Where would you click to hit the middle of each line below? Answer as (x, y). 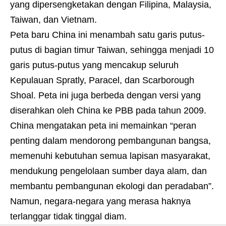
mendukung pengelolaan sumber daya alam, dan (108, 171)
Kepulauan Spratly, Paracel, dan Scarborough (102, 80)
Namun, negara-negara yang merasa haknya (100, 202)
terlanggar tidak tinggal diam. (68, 217)
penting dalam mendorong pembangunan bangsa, (110, 141)
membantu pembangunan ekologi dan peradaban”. (112, 186)
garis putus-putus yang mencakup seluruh (94, 65)
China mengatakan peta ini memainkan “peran (103, 126)
